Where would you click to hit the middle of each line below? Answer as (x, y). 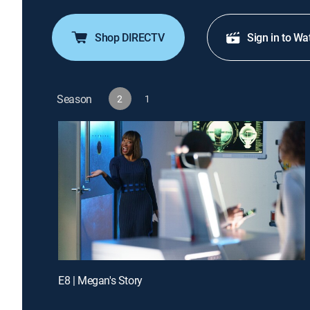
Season (75, 99)
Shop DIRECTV (130, 37)
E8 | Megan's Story (100, 280)
